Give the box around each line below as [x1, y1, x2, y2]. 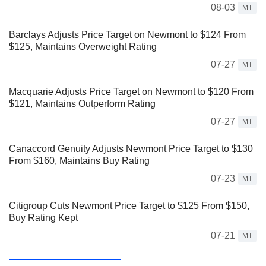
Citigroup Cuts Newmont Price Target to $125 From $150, [9, 201, 249, 211]
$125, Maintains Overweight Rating [9, 42, 157, 52]
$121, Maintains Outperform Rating [9, 99, 156, 109]
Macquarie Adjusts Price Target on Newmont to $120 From [9, 87, 254, 97]
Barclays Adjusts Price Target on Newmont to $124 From [9, 30, 246, 40]
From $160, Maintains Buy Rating [9, 156, 150, 166]
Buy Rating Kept [9, 213, 78, 223]
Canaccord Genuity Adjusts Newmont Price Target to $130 [9, 144, 253, 154]
